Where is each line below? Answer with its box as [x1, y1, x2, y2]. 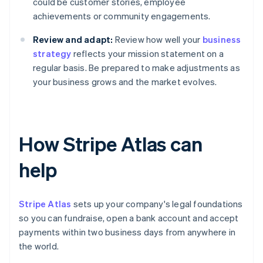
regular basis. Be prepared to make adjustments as [33, 62, 240, 74]
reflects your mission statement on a [71, 48, 224, 60]
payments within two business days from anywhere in [19, 226, 236, 238]
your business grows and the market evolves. [33, 76, 217, 88]
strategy [33, 48, 72, 60]
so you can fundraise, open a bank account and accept [19, 212, 239, 224]
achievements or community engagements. [33, 10, 211, 22]
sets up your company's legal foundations [71, 198, 243, 210]
